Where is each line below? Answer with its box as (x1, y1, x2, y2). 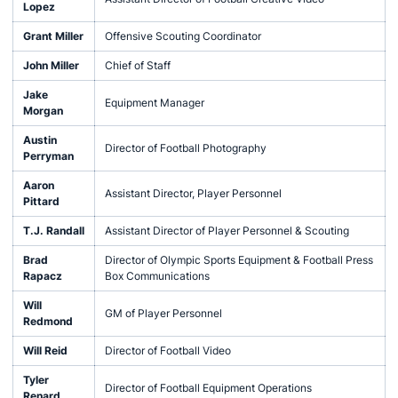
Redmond (22, 314, 73, 328)
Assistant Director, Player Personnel (104, 187, 282, 200)
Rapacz (22, 269, 62, 283)
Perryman (22, 149, 74, 163)
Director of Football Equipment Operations (104, 381, 312, 394)
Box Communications (104, 269, 210, 283)
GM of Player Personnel (104, 306, 222, 320)
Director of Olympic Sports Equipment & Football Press (104, 253, 373, 267)
